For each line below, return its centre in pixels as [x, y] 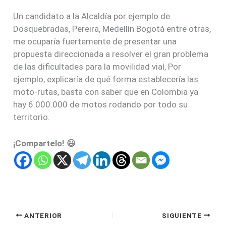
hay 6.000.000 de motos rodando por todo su [101, 104]
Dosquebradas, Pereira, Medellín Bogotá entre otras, [112, 29]
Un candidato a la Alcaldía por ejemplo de [92, 16]
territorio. [32, 117]
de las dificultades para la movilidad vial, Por [98, 66]
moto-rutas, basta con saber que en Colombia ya [106, 92]
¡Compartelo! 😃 [45, 143]
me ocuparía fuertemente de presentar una [95, 41]
